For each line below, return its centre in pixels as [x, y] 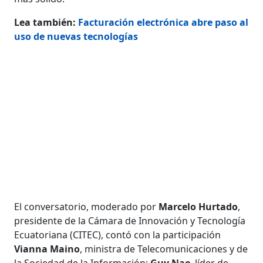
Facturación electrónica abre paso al [163, 22]
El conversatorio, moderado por [87, 206]
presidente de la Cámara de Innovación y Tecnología [130, 220]
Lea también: [46, 22]
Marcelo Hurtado [198, 206]
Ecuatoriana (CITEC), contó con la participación [118, 235]
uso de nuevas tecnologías [76, 36]
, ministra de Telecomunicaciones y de [164, 249]
